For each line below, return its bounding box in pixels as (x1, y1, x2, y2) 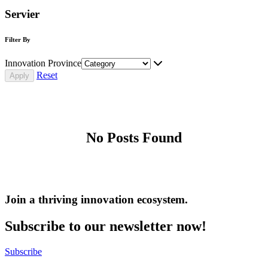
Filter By (5, 35, 31, 43)
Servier (5, 7, 39, 20)
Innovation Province (5, 57, 81, 68)
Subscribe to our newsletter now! (5, 218, 206, 234)
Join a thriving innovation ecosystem (5, 193, 185, 206)
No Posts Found (86, 129, 182, 145)
